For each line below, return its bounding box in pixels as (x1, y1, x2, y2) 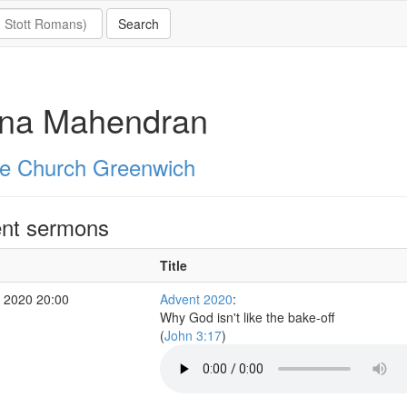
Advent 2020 (159, 290, 233, 308)
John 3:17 (164, 326, 222, 344)
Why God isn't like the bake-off (159, 308, 334, 326)
